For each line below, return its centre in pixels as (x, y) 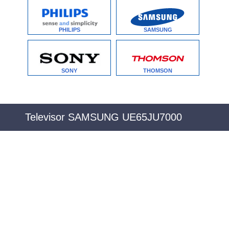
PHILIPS (69, 29)
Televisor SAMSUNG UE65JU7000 (104, 117)
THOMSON (158, 70)
